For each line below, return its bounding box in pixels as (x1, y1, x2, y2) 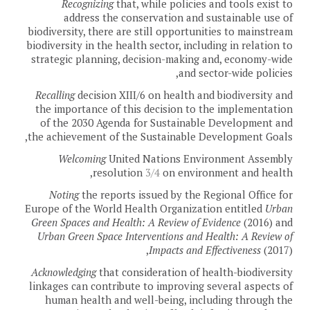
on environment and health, (160, 165, 293, 179)
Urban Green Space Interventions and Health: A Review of (37, 228, 293, 243)
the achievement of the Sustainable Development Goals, (28, 129, 293, 143)
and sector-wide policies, (179, 65, 293, 80)
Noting (49, 187, 79, 201)
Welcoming (58, 151, 106, 165)
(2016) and (241, 215, 293, 229)
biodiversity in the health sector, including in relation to (27, 37, 293, 52)
